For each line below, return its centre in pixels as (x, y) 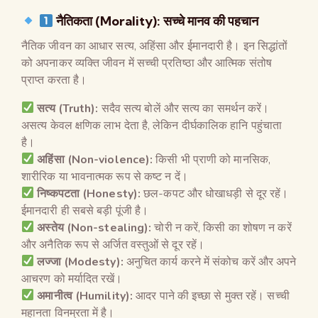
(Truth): (78, 108)
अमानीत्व (56, 296)
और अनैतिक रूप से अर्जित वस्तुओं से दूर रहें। (113, 245)
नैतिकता (76, 21)
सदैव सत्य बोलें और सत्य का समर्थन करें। (184, 108)
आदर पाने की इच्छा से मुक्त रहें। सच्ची (211, 296)
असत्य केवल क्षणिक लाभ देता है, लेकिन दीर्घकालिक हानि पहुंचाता (152, 125)
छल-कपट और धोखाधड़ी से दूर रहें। (215, 193)
